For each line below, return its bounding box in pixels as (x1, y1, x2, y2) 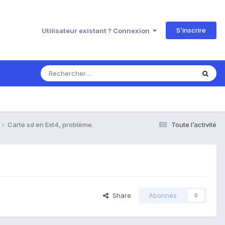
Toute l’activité (171, 120, 216, 129)
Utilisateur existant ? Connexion (42, 26, 153, 35)
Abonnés (149, 191, 177, 200)
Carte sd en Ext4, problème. (8, 120, 93, 129)
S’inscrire (176, 26, 206, 34)
